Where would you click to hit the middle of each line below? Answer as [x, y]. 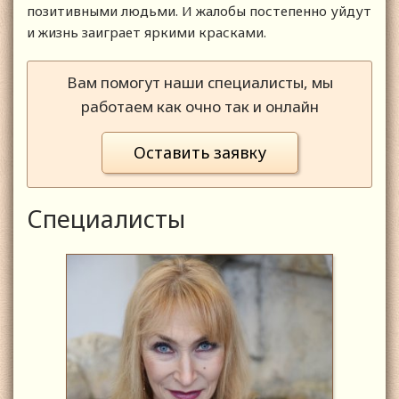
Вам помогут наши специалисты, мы [199, 83]
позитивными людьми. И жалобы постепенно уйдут [199, 11]
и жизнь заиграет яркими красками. [147, 33]
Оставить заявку [199, 153]
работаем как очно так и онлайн [199, 107]
